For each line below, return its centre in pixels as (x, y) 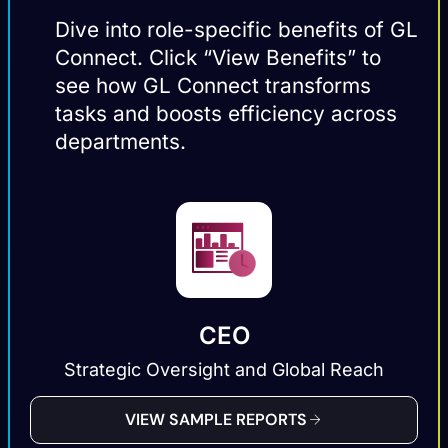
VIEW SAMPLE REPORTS (216, 419)
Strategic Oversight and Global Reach (224, 369)
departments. (120, 141)
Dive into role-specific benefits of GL (236, 29)
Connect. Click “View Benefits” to (218, 57)
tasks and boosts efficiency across (226, 113)
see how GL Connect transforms (213, 85)
